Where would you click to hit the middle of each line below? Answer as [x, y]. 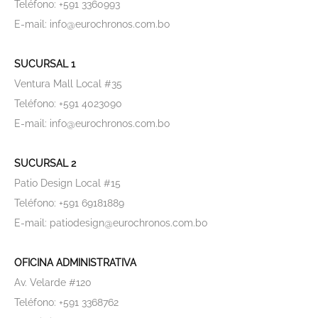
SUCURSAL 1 [45, 64]
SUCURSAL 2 [45, 163]
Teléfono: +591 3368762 [66, 302]
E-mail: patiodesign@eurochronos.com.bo [111, 223]
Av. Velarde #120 [53, 282]
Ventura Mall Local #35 [68, 83]
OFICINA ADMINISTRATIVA [75, 262]
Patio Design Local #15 [67, 183]
